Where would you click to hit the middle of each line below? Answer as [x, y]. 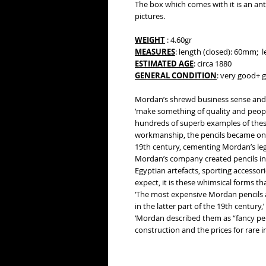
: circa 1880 [213, 64]
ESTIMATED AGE [164, 64]
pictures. [150, 16]
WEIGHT [150, 40]
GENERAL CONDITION [176, 75]
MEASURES [155, 52]
